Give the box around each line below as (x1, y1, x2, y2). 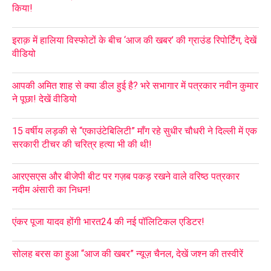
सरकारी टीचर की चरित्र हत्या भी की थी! (12, 138, 152, 150)
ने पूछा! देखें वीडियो (12, 93, 77, 105)
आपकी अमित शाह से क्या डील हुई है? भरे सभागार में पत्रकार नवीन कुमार (12, 79, 258, 91)
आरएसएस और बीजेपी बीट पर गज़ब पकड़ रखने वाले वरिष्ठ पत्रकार (12, 170, 240, 182)
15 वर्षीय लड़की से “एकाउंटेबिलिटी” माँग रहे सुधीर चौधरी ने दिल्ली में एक (12, 125, 257, 137)
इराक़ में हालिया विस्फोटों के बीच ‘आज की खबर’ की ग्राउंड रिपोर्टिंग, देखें (12, 34, 256, 46)
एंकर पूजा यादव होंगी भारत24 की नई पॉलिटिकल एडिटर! (12, 215, 204, 227)
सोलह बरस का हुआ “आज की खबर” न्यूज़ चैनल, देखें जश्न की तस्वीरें (12, 247, 243, 260)
